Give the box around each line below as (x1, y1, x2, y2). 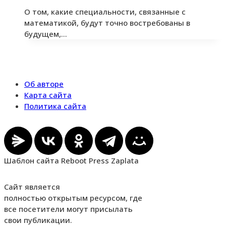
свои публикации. (4, 214, 72, 225)
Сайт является (4, 181, 60, 192)
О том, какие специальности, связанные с (24, 6, 186, 17)
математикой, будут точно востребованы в (24, 17, 190, 28)
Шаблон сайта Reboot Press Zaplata (4, 155, 139, 165)
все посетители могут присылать (4, 203, 133, 214)
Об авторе (24, 78, 64, 89)
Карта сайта (24, 89, 72, 100)
